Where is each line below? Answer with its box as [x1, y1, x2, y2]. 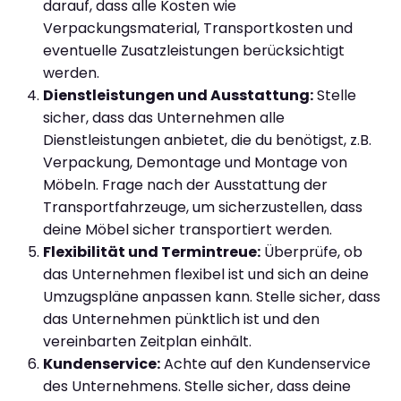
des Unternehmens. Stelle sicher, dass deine [43, 375, 351, 397]
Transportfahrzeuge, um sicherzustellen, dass [43, 196, 363, 218]
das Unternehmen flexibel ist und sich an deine [43, 263, 369, 285]
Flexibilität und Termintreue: [43, 241, 260, 262]
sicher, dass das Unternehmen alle [43, 107, 285, 128]
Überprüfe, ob [260, 241, 363, 262]
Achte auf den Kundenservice [160, 353, 371, 374]
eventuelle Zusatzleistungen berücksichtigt [43, 39, 345, 61]
